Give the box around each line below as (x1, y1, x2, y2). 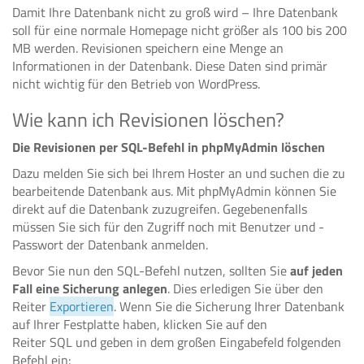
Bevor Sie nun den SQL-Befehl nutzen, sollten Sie (12, 261, 290, 280)
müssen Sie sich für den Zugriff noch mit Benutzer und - (12, 217, 324, 236)
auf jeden (290, 261, 343, 280)
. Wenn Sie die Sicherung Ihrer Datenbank (114, 297, 344, 316)
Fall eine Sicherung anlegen (12, 279, 167, 298)
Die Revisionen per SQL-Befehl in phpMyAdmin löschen (12, 137, 325, 157)
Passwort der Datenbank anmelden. (12, 235, 208, 254)
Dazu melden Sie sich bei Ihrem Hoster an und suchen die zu (12, 163, 345, 183)
